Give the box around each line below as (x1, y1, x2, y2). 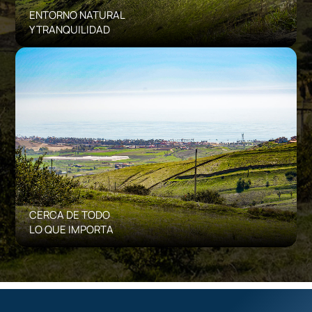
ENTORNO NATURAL (29, 7, 126, 22)
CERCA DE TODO (29, 207, 111, 222)
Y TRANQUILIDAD (29, 22, 111, 37)
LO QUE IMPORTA (29, 221, 114, 237)
